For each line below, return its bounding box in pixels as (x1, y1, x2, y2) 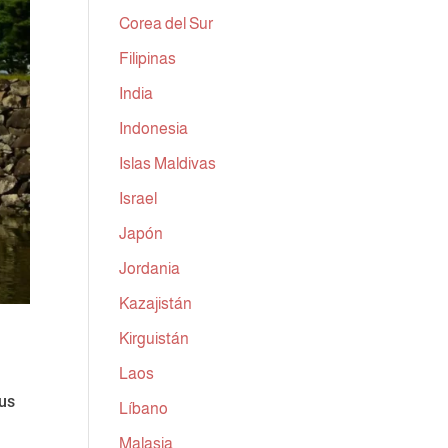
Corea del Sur (119, 15, 214, 32)
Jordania (119, 260, 181, 277)
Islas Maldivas (119, 155, 217, 172)
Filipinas (119, 50, 177, 67)
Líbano (119, 400, 169, 417)
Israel (119, 190, 158, 207)
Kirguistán (119, 330, 190, 347)
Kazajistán (119, 295, 193, 312)
